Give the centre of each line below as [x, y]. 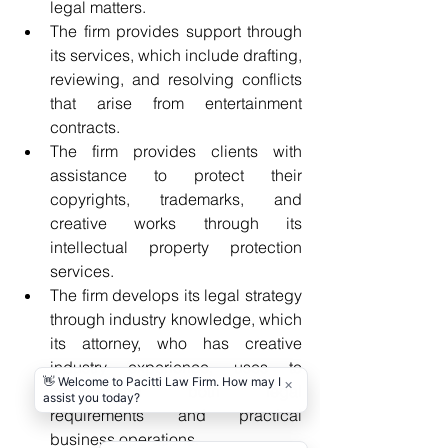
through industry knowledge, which [176, 319]
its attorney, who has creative [176, 343]
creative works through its [176, 223]
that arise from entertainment [176, 103]
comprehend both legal [176, 391]
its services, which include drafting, [176, 55]
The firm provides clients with [176, 151]
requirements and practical [176, 415]
